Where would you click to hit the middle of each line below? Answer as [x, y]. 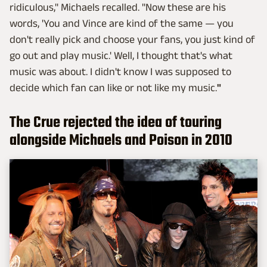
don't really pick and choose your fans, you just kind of [132, 39]
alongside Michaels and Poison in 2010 [121, 140]
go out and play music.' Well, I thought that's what [121, 55]
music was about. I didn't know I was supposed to [120, 71]
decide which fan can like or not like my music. [113, 87]
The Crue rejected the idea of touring [116, 122]
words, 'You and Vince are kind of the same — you [122, 23]
